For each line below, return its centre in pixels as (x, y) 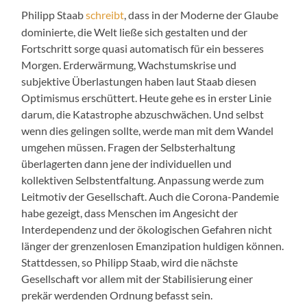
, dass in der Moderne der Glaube (201, 15)
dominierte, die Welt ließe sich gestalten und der (135, 32)
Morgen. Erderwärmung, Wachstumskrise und (129, 64)
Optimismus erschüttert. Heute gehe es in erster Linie (147, 97)
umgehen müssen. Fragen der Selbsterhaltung (128, 147)
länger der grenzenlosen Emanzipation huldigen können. (153, 245)
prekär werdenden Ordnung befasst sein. (117, 295)
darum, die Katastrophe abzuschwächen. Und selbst (143, 114)
